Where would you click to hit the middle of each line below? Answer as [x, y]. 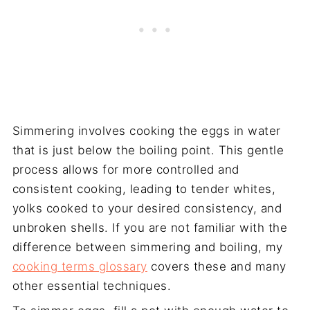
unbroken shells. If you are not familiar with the [150, 227]
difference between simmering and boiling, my [147, 247]
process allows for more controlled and [126, 169]
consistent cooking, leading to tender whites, [144, 189]
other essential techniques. [92, 285]
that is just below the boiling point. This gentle [148, 150]
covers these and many [217, 266]
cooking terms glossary [80, 266]
